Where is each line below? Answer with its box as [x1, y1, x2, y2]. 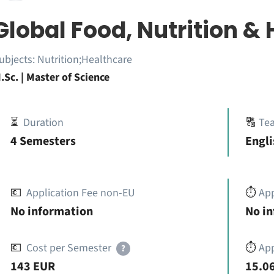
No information [10, 203, 93, 220]
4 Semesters [10, 133, 76, 150]
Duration [23, 115, 64, 130]
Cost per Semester [26, 240, 111, 256]
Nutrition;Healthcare [37, 52, 132, 67]
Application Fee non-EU [26, 185, 135, 201]
